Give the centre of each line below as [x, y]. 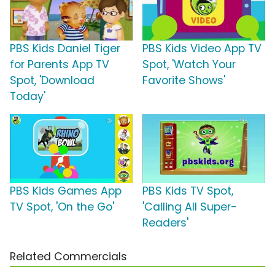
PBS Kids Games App [66, 191]
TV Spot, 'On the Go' [62, 207]
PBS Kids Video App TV [202, 49]
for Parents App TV [60, 65]
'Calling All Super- [190, 207]
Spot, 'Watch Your [189, 65]
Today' [28, 97]
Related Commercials [68, 257]
